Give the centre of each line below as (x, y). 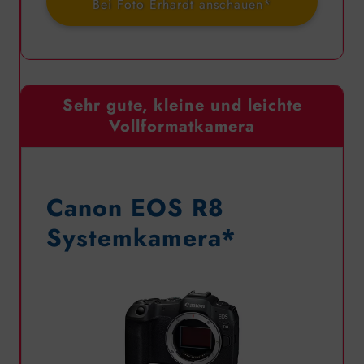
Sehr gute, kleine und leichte (182, 106)
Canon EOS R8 (135, 208)
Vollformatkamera (182, 127)
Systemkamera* (141, 238)
